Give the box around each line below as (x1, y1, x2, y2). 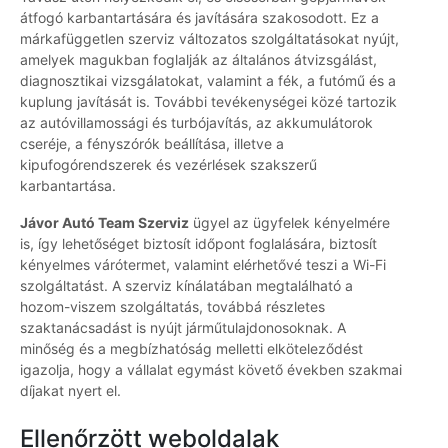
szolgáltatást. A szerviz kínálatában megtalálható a (20, 277, 353, 295)
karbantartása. (20, 177, 116, 195)
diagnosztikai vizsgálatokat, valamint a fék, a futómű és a (20, 72, 396, 90)
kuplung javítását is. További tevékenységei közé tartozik (20, 93, 397, 111)
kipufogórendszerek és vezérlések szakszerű (20, 156, 317, 174)
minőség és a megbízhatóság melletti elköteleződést (20, 340, 363, 358)
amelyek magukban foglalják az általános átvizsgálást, (20, 51, 377, 69)
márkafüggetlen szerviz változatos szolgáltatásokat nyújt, (20, 30, 399, 48)
